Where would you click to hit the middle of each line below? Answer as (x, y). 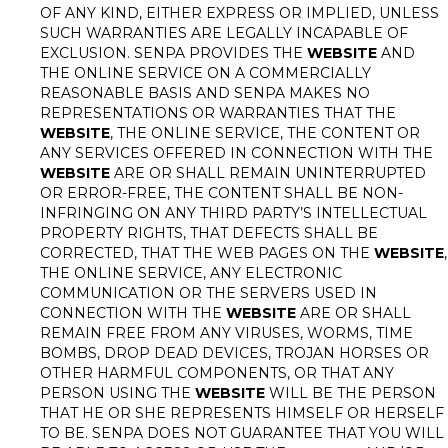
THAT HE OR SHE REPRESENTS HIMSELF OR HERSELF (242, 413)
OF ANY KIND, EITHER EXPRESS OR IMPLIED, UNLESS (239, 13)
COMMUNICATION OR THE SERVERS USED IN (208, 293)
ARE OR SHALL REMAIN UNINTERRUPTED (268, 173)
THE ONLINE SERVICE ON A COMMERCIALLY (205, 73)
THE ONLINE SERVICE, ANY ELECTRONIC (191, 273)
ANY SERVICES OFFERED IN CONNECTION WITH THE (236, 153)
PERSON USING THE (117, 393)
